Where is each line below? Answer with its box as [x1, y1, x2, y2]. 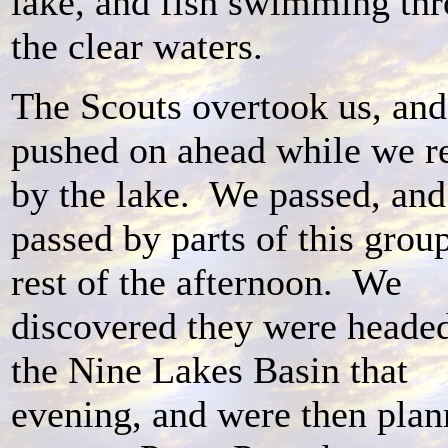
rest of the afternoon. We [11, 260, 402, 303]
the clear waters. [11, 24, 273, 67]
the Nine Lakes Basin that [11, 348, 408, 391]
